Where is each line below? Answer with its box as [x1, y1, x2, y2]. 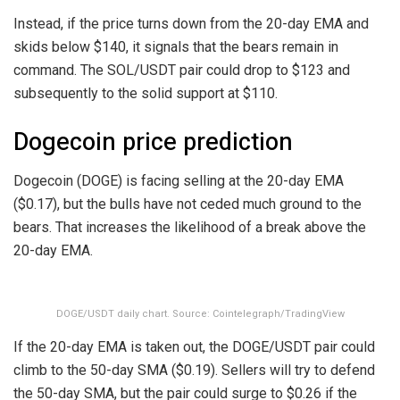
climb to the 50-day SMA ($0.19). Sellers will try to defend [13, 362, 375, 379]
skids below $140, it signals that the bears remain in [13, 38, 338, 55]
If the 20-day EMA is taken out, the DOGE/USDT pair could [13, 338, 375, 356]
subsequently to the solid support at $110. [13, 85, 278, 102]
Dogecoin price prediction [13, 123, 293, 160]
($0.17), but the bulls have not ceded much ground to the [13, 196, 362, 213]
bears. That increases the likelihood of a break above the [13, 219, 366, 237]
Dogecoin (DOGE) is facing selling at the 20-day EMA [13, 172, 344, 190]
